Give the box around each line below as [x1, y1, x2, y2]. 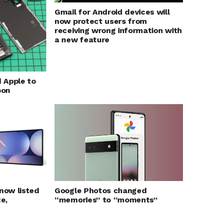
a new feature [54, 35, 109, 44]
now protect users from [54, 17, 147, 26]
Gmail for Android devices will [54, 7, 170, 17]
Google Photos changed [54, 186, 147, 196]
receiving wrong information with [54, 26, 182, 35]
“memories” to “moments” [54, 195, 158, 205]
